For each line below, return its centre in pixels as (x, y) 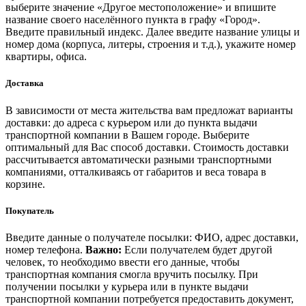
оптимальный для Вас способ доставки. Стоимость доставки (147, 147)
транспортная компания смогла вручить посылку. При (132, 274)
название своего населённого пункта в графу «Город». (133, 20)
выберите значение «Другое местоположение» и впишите (141, 8)
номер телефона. (45, 249)
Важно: (103, 249)
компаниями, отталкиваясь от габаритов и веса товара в (136, 171)
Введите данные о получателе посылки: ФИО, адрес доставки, (152, 237)
